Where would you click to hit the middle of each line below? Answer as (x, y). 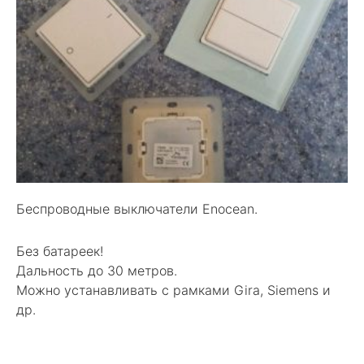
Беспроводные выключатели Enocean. (137, 209)
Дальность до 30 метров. (97, 271)
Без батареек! (60, 251)
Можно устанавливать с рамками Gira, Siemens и (173, 290)
